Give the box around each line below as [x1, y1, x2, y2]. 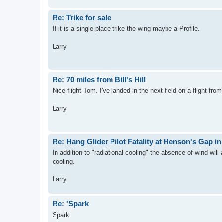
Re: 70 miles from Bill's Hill [53, 75, 146, 84]
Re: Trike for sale [53, 13, 111, 22]
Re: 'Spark [53, 199, 89, 208]
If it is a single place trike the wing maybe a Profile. [53, 25, 200, 32]
